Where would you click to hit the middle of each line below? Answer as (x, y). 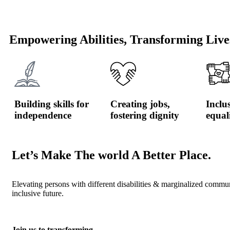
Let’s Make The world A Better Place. (111, 155)
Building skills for (52, 104)
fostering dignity (145, 116)
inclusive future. (38, 193)
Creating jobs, (140, 104)
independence (43, 116)
